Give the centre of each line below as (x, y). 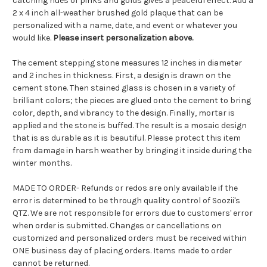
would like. (33, 38)
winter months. (42, 163)
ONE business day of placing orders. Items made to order (122, 251)
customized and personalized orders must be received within (130, 238)
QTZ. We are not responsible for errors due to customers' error (133, 213)
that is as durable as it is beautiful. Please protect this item (127, 138)
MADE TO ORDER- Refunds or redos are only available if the (125, 188)
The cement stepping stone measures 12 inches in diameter (127, 63)
